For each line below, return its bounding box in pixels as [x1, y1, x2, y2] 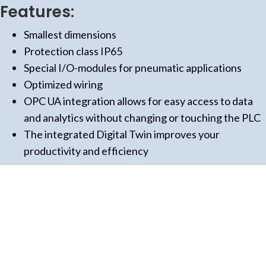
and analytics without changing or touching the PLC [23, 111, 261, 124]
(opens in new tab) [26, 212, 110, 225]
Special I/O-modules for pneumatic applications [23, 61, 242, 74]
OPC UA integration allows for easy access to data [23, 94, 253, 107]
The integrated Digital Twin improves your [23, 128, 220, 141]
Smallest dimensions [23, 28, 116, 41]
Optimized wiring [23, 78, 103, 91]
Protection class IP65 [23, 45, 122, 58]
